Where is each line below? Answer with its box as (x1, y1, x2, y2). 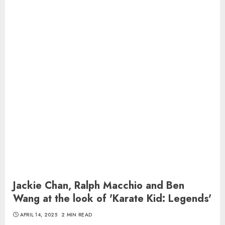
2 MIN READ (61, 211, 92, 218)
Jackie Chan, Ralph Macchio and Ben (13, 178, 184, 193)
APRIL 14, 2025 (20, 211, 57, 218)
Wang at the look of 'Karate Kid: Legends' (13, 191, 211, 206)
